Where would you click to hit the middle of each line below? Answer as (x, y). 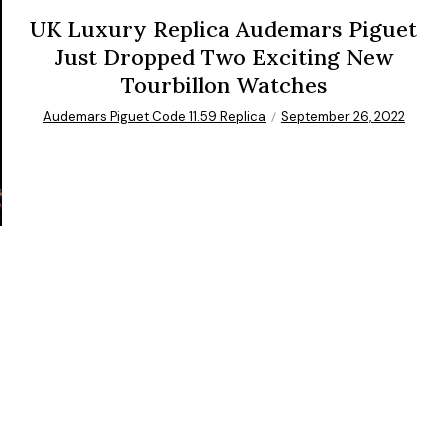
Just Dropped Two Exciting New (223, 57)
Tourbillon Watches (223, 85)
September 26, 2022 (342, 117)
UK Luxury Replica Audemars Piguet (224, 29)
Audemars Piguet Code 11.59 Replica (154, 117)
